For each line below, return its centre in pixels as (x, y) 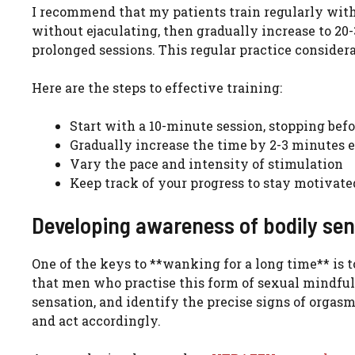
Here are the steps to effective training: (157, 88)
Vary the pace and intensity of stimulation (206, 164)
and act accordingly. (96, 321)
